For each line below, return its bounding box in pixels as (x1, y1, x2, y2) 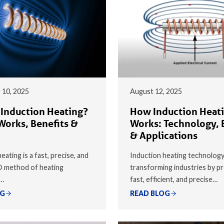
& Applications (130, 129, 197, 141)
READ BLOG (130, 188, 170, 197)
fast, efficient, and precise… (130, 174, 217, 183)
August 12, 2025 (130, 86, 182, 95)
